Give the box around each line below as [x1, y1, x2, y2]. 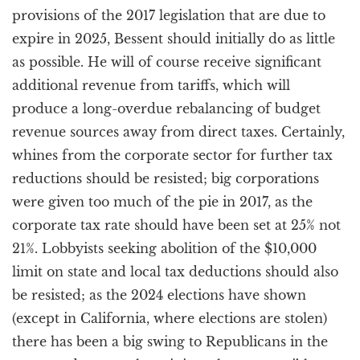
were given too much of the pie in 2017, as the [12, 194, 313, 210]
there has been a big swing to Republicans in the [12, 333, 328, 350]
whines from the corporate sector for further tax [12, 147, 333, 163]
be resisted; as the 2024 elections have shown [12, 287, 306, 303]
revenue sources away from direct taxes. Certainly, [12, 124, 345, 140]
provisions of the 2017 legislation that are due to [12, 7, 325, 23]
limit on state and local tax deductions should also [12, 264, 338, 280]
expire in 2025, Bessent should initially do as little [12, 31, 335, 47]
